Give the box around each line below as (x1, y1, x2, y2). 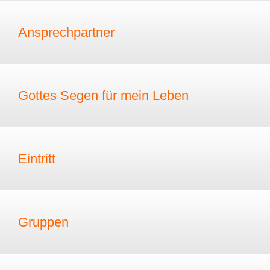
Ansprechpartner (18, 24, 115, 40)
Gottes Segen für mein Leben (18, 87, 189, 103)
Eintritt (18, 151, 55, 166)
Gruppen (18, 214, 69, 230)
